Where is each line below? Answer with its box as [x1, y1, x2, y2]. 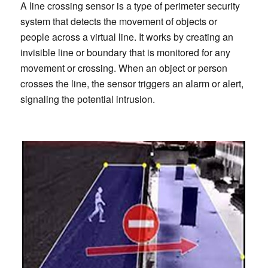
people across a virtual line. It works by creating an [20, 29, 233, 44]
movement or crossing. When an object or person [20, 60, 227, 75]
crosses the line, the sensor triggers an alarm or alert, [20, 76, 243, 90]
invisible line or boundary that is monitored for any [20, 45, 230, 59]
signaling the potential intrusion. [20, 92, 155, 106]
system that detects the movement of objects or [20, 14, 217, 28]
